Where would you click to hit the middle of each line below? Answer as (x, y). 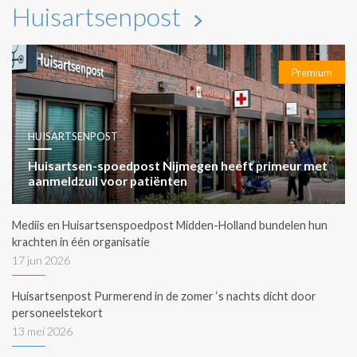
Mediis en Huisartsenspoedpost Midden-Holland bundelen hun (170, 225)
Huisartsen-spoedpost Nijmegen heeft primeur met (178, 165)
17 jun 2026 (41, 260)
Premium (312, 73)
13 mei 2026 (42, 331)
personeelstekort (57, 312)
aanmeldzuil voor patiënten (108, 180)
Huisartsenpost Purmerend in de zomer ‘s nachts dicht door (164, 296)
